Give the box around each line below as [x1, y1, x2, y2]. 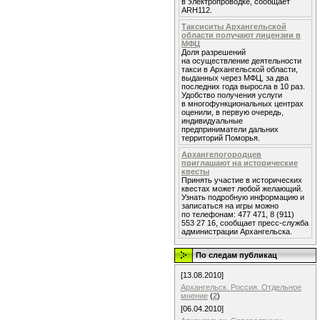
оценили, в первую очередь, [181, 108, 284, 116]
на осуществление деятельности [181, 56, 301, 65]
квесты [181, 167, 209, 176]
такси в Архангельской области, [181, 65, 298, 74]
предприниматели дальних [181, 125, 279, 134]
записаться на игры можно [181, 201, 279, 210]
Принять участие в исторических [181, 176, 302, 184]
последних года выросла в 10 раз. [181, 82, 305, 91]
